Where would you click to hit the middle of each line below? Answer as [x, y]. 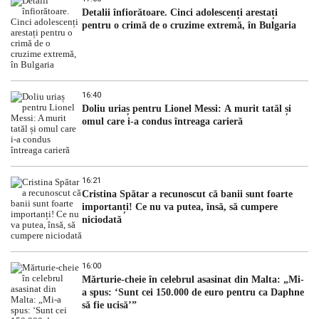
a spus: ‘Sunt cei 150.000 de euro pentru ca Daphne [193, 292]
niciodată [102, 219]
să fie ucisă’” [109, 305]
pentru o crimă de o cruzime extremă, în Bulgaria [189, 25]
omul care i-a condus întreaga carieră [162, 121]
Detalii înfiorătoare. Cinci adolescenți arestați [180, 12]
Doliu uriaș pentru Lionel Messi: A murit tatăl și [187, 108]
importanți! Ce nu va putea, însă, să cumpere [180, 206]
